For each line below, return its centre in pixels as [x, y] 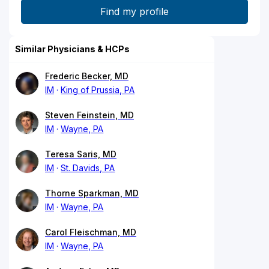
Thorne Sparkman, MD [92, 193]
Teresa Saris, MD [81, 154]
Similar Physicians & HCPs [72, 49]
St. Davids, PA [88, 168]
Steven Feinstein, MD [89, 115]
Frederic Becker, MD [87, 76]
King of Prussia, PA [98, 89]
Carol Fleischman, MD [91, 232]
